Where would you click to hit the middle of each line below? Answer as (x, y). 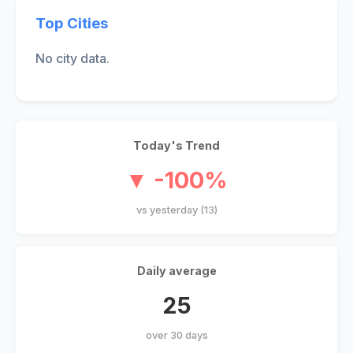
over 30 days (176, 336)
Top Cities (72, 23)
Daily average (176, 271)
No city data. (72, 59)
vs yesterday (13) (176, 210)
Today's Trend (176, 146)
